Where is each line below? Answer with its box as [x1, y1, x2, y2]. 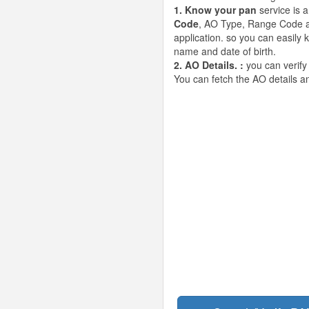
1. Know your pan [174, 2, 257, 17]
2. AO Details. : [174, 57, 244, 72]
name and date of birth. [174, 43, 277, 58]
